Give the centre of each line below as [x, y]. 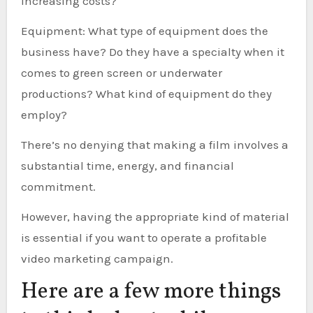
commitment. [58, 187]
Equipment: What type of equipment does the [144, 31]
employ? [44, 115]
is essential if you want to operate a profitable [144, 238]
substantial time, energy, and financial [127, 166]
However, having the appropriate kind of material [155, 217]
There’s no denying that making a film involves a [154, 145]
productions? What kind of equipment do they [146, 94]
